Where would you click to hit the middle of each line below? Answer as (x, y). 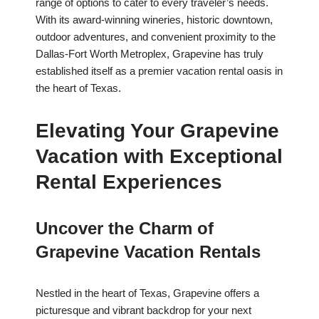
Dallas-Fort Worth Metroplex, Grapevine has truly (150, 54)
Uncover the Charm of (125, 229)
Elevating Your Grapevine (157, 131)
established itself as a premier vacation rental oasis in (159, 71)
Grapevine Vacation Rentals (148, 252)
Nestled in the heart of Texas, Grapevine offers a (147, 293)
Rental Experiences (129, 182)
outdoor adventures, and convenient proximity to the (156, 37)
